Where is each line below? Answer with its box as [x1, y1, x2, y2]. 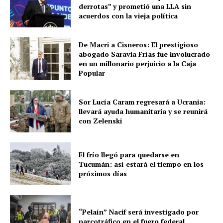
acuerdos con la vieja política [79, 10, 178, 20]
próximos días [79, 168, 127, 178]
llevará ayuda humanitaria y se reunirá [79, 106, 208, 116]
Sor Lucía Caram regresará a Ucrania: [79, 97, 206, 107]
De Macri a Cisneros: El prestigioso [79, 39, 199, 49]
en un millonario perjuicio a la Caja [79, 58, 197, 68]
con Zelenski [79, 115, 122, 125]
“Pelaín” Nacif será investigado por [79, 207, 199, 217]
